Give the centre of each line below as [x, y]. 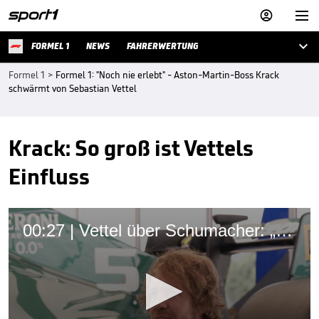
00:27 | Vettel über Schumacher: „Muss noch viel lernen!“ [284, 230]
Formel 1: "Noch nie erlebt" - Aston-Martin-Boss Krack [167, 75]
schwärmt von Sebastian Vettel [73, 89]
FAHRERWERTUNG [163, 46]
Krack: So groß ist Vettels [131, 148]
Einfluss [49, 176]
